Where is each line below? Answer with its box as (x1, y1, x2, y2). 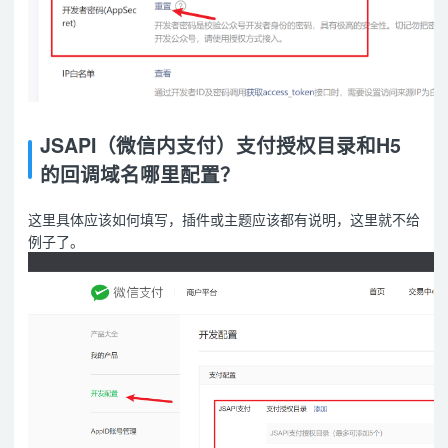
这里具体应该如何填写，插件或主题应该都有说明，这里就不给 (28, 209, 420, 230)
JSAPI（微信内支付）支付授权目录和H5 (39, 130, 401, 159)
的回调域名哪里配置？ (39, 159, 240, 188)
